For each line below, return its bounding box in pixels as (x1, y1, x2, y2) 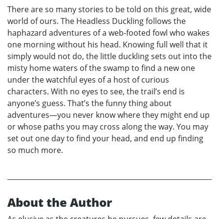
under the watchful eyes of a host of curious (7, 74, 169, 86)
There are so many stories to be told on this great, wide (7, 4, 211, 15)
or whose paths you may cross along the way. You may (7, 121, 208, 132)
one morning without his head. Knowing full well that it (7, 39, 208, 50)
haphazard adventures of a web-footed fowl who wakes (7, 27, 210, 39)
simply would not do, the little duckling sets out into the (7, 51, 212, 62)
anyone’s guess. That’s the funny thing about (7, 98, 172, 109)
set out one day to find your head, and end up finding (7, 133, 203, 144)
